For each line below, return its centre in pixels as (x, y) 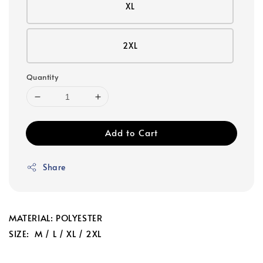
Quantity (43, 77)
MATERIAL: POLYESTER (56, 218)
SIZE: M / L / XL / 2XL (55, 234)
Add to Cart (131, 133)
